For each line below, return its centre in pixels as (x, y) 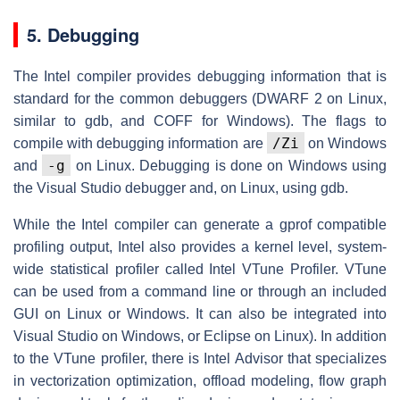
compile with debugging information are (140, 143)
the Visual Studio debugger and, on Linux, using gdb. (181, 187)
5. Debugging (83, 34)
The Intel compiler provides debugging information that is (200, 76)
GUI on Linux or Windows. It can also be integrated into (200, 313)
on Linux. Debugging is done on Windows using (229, 165)
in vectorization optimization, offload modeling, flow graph (200, 380)
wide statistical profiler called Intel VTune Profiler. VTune (200, 269)
